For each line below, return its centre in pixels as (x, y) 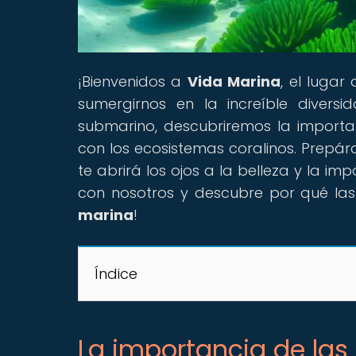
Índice (116, 273)
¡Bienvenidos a (133, 81)
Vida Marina (234, 81)
